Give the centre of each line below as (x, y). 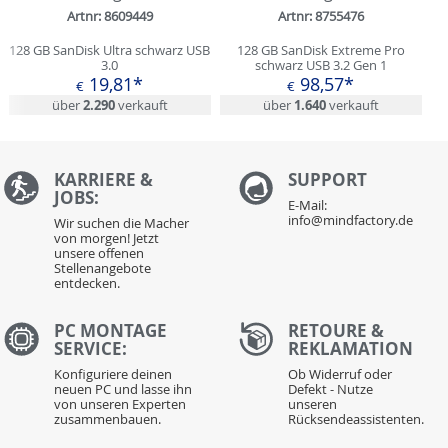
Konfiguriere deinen (112, 373)
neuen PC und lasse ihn (122, 388)
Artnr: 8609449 (109, 15)
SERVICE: (90, 348)
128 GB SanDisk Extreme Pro (320, 49)
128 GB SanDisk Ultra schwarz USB (110, 49)
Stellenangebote (102, 268)
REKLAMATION (351, 348)
